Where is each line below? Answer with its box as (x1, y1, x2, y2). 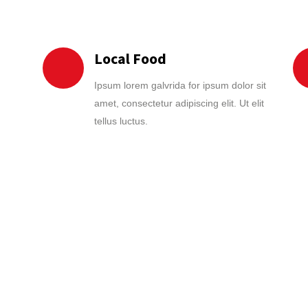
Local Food (94, 49, 166, 68)
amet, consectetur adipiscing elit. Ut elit (94, 98, 264, 109)
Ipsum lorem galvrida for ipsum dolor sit (94, 80, 266, 91)
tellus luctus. (94, 115, 148, 126)
